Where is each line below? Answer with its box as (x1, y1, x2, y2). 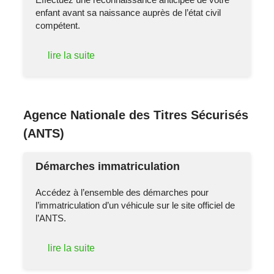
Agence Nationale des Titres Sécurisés (23, 108, 249, 122)
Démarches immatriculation (35, 160, 180, 173)
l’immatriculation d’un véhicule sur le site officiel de (35, 199, 235, 210)
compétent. (35, 20, 81, 31)
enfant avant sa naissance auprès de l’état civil (35, 7, 221, 18)
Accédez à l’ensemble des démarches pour (35, 187, 209, 198)
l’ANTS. (35, 212, 67, 223)
